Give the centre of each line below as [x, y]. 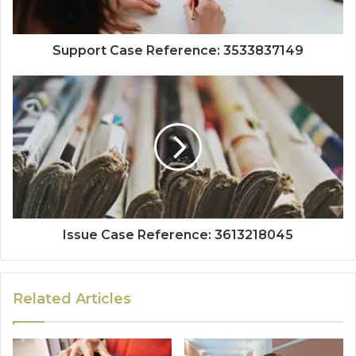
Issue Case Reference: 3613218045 [178, 235]
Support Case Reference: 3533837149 [178, 51]
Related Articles [72, 299]
